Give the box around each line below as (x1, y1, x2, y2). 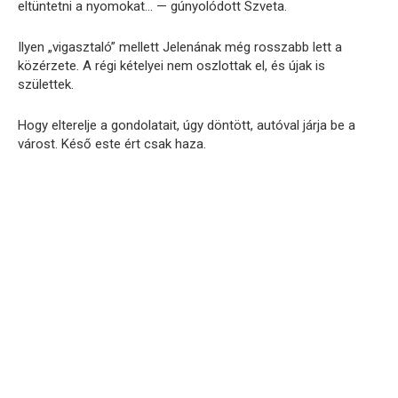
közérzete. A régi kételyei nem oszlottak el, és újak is (18, 57, 325, 74)
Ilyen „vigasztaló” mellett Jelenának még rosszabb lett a (18, 38, 342, 55)
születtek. (18, 76, 74, 92)
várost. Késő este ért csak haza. (18, 135, 206, 152)
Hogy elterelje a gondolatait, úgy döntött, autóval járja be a (18, 116, 355, 133)
